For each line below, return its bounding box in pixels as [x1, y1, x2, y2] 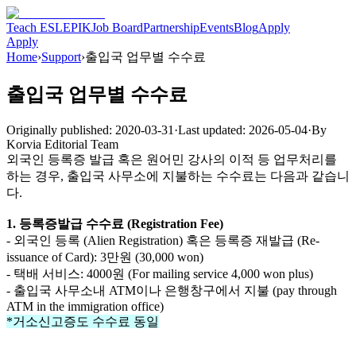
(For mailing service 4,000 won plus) [125, 266, 313, 281]
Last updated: [178, 122, 246, 137]
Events [199, 21, 234, 34]
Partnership [143, 21, 199, 34]
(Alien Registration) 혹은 [80, 233, 215, 247]
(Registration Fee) [124, 216, 223, 230]
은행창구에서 [164, 283, 241, 297]
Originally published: [6, 122, 112, 137]
